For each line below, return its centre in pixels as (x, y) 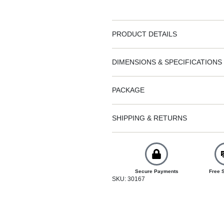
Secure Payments (156, 171)
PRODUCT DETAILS (144, 34)
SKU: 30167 (128, 179)
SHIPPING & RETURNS (149, 118)
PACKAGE (128, 90)
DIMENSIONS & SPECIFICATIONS (167, 62)
